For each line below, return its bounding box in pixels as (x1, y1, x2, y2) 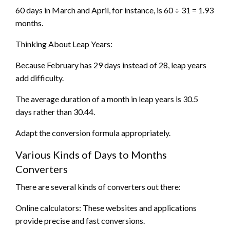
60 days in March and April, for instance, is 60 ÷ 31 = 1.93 (15, 5, 214, 15)
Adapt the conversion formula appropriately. (15, 128, 170, 138)
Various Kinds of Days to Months (15, 148, 167, 161)
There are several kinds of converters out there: (15, 182, 181, 192)
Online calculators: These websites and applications (15, 203, 197, 213)
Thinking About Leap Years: (15, 39, 112, 49)
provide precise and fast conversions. (15, 216, 145, 226)
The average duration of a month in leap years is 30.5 (15, 94, 198, 104)
